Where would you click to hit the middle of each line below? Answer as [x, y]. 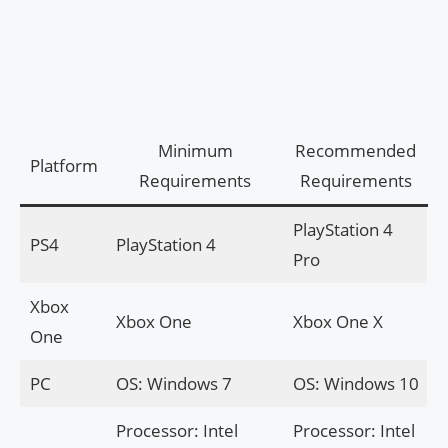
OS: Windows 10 [355, 384]
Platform [63, 166]
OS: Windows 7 [173, 384]
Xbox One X [337, 322]
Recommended [355, 151]
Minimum [195, 151]
